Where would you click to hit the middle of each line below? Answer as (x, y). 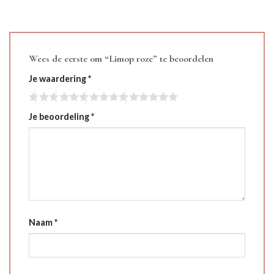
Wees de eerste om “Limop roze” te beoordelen (122, 59)
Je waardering (58, 79)
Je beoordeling (60, 117)
